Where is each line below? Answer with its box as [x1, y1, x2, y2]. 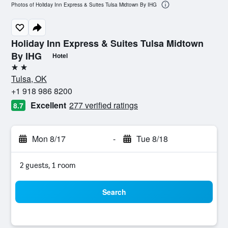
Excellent [31, 99, 66, 111]
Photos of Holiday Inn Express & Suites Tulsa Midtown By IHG [11, 1, 157, 9]
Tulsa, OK [11, 73, 47, 84]
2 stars [11, 66, 34, 76]
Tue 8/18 [136, 133, 168, 145]
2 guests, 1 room [20, 160, 76, 170]
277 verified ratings [69, 99, 138, 111]
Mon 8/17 [32, 133, 66, 145]
